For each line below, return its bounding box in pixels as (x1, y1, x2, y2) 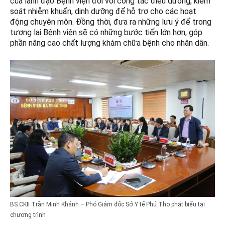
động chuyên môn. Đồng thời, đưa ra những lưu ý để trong (10, 17, 211, 27)
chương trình (10, 211, 46, 219)
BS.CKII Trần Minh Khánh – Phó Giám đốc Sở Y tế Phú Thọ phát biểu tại (10, 201, 205, 208)
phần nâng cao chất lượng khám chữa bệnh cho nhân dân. (10, 38, 209, 48)
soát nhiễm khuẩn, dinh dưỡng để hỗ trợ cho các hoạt (10, 7, 196, 17)
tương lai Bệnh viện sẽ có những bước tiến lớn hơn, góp (10, 28, 202, 38)
